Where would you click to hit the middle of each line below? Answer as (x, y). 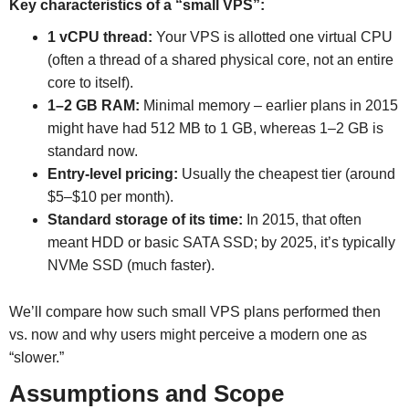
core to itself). (90, 83)
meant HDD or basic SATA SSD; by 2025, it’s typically (221, 243)
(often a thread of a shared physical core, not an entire (220, 60)
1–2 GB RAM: (93, 106)
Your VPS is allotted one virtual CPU (272, 37)
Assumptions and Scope (146, 394)
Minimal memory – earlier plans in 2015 (268, 106)
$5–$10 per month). (110, 197)
